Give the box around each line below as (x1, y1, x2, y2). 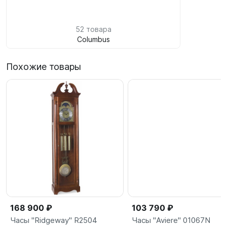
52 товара (75, 25, 111, 33)
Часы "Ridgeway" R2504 (10, 215, 97, 225)
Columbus (77, 35, 110, 44)
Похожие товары (6, 61, 81, 72)
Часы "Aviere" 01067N (132, 215, 210, 225)
